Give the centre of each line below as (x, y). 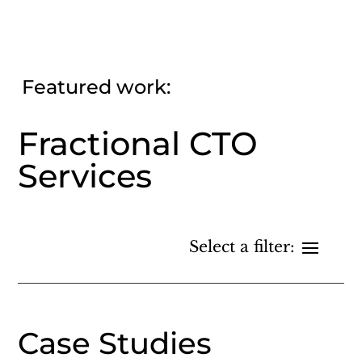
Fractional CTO (138, 143)
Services (85, 175)
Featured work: (97, 86)
